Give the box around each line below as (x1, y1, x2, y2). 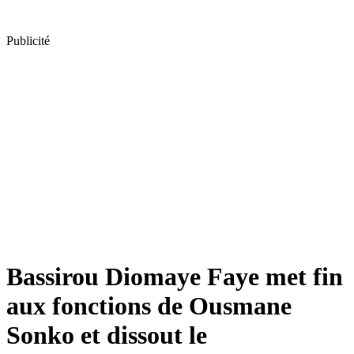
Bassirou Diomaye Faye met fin (6, 262, 343, 292)
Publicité (6, 34, 50, 47)
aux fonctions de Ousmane (6, 292, 292, 321)
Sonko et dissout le (6, 321, 207, 350)
